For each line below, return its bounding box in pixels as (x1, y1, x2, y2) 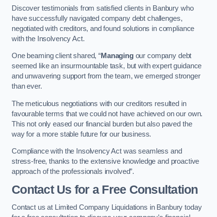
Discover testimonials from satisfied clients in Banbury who (12, 4, 194, 12)
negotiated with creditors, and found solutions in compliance (12, 24, 195, 32)
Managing (100, 52, 134, 60)
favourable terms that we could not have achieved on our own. (12, 109, 203, 118)
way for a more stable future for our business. (12, 130, 152, 138)
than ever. (12, 82, 42, 91)
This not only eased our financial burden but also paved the (12, 120, 192, 128)
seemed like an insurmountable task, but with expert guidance (12, 62, 202, 70)
